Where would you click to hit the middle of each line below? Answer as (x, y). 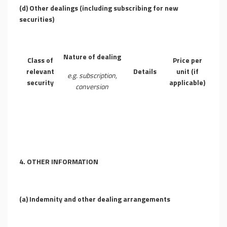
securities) (37, 19)
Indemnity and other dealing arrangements (100, 199)
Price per (187, 60)
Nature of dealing (92, 56)
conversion (92, 86)
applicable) (187, 82)
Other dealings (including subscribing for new (104, 8)
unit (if (187, 71)
